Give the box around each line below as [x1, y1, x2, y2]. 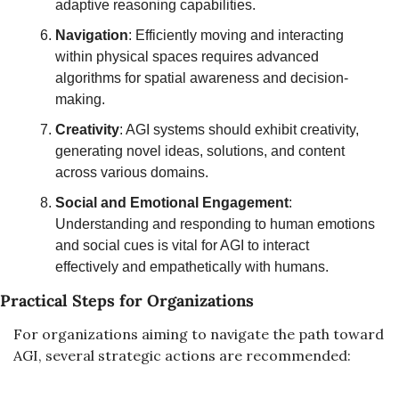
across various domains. [55, 165, 208, 180]
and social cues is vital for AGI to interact [55, 238, 309, 253]
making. [55, 92, 105, 107]
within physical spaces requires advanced [55, 49, 319, 64]
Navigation [55, 28, 128, 43]
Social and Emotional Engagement [55, 195, 289, 210]
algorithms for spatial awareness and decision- [55, 70, 348, 85]
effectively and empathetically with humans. [55, 259, 329, 274]
